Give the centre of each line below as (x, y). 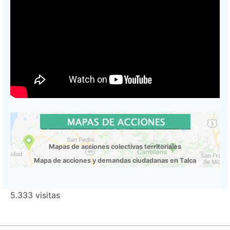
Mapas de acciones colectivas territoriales (115, 147)
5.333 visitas (35, 195)
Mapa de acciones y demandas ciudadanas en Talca (115, 161)
